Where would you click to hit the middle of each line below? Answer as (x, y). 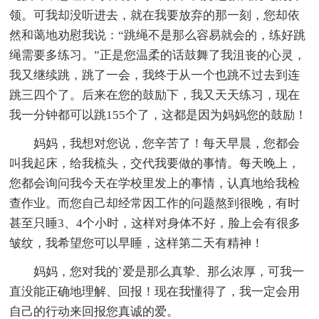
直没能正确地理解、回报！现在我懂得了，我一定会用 (155, 291)
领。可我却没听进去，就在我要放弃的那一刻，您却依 (155, 15)
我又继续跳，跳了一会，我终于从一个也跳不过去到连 (155, 75)
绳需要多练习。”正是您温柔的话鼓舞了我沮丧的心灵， (158, 55)
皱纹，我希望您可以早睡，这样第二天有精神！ (137, 243)
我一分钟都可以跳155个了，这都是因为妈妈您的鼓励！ (158, 115)
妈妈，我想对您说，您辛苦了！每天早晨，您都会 (167, 143)
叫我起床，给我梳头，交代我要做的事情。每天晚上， (155, 163)
